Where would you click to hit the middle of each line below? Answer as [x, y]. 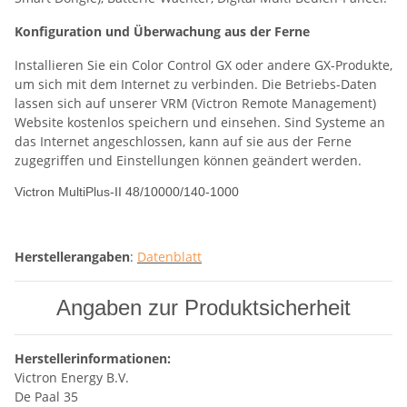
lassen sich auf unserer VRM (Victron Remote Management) [195, 104]
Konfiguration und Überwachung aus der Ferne [162, 32]
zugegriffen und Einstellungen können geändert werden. [188, 161]
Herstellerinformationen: [93, 359]
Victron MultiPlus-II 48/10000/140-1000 [127, 192]
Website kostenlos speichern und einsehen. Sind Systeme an [200, 123]
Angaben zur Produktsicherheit [203, 308]
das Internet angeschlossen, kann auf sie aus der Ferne [183, 142]
